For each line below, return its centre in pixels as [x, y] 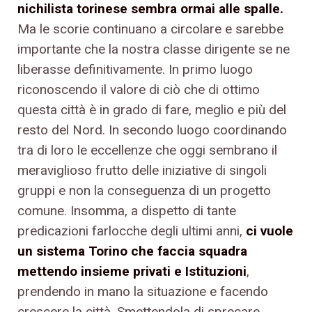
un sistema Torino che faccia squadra [132, 251]
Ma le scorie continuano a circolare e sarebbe [150, 29]
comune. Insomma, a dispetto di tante [127, 210]
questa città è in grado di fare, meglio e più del [152, 109]
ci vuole [270, 231]
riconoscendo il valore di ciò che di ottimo [139, 89]
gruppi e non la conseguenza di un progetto [144, 190]
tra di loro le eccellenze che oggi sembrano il [147, 150]
